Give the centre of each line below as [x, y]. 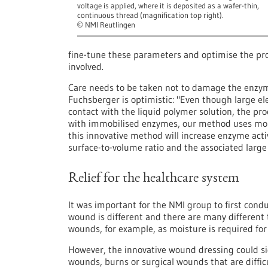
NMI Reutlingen [109, 25]
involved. [86, 66]
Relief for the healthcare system [154, 179]
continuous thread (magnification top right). [150, 15]
